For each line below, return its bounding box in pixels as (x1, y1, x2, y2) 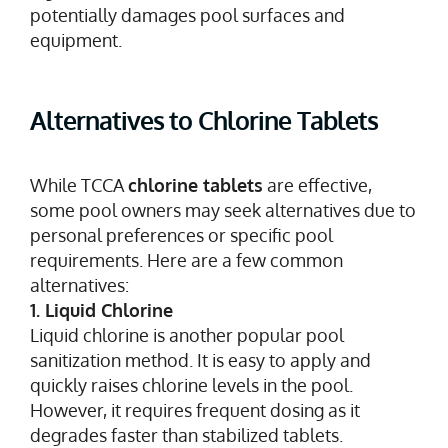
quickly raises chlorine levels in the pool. (30, 373, 353, 396)
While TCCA (30, 173, 128, 196)
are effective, (263, 173, 372, 196)
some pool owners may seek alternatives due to (30, 198, 416, 221)
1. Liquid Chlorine (30, 298, 173, 321)
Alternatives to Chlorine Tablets (30, 103, 378, 136)
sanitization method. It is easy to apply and (30, 348, 371, 371)
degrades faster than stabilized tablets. (30, 423, 343, 446)
